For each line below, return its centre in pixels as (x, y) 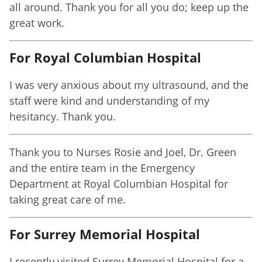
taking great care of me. (68, 199)
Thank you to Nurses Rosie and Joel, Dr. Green (123, 152)
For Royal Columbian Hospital (105, 57)
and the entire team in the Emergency (102, 168)
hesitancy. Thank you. (63, 116)
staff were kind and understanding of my (109, 100)
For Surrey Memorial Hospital (105, 234)
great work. (37, 23)
